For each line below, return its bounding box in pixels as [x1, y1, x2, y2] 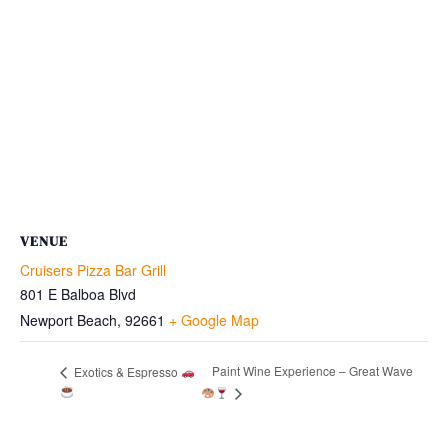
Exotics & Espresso [71, 362, 181, 380]
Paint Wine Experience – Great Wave [212, 362, 414, 380]
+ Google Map [169, 309, 259, 330]
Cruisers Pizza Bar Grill [20, 259, 166, 280]
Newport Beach [20, 309, 117, 330]
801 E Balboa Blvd [20, 283, 136, 304]
